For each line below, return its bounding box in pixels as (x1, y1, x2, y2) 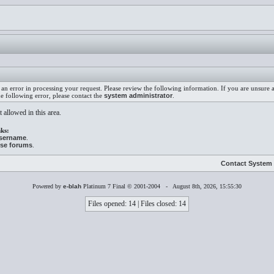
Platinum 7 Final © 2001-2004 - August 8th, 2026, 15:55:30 (81, 183, 242, 190)
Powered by (32, 183, 63, 190)
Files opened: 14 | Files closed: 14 (88, 199, 186, 208)
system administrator (104, 92, 172, 99)
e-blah (63, 183, 81, 190)
